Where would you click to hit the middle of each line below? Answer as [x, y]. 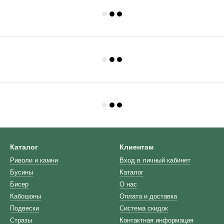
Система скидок [144, 208]
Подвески [24, 208]
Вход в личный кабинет [155, 160]
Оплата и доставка [148, 196]
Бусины [21, 172]
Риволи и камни [34, 160]
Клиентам [136, 147]
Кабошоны [25, 196]
